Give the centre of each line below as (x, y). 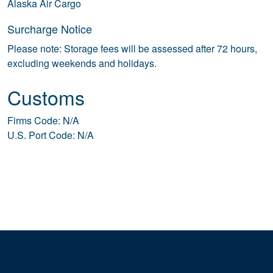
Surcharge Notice (50, 29)
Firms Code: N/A (43, 120)
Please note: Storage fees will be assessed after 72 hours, (132, 48)
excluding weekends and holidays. (82, 63)
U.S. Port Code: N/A (51, 135)
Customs (46, 97)
